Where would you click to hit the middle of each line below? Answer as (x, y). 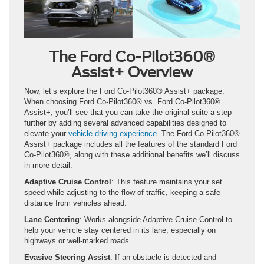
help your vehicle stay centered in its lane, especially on (120, 230)
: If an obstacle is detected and (163, 257)
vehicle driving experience (113, 133)
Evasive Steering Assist (67, 257)
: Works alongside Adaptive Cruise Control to (156, 219)
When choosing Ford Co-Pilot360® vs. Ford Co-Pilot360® (122, 101)
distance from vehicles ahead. (75, 203)
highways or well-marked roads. (78, 240)
